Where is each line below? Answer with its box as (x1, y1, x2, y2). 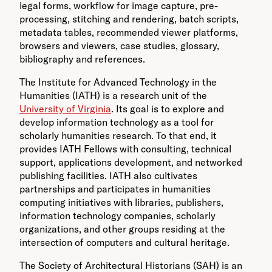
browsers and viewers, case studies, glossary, (19, 39, 219, 52)
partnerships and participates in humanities (19, 183, 211, 195)
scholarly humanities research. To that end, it (19, 129, 217, 142)
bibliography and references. (19, 53, 145, 66)
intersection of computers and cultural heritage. (19, 236, 229, 249)
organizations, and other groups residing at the (19, 223, 225, 236)
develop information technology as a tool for (19, 116, 214, 129)
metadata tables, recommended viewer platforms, (19, 26, 238, 39)
